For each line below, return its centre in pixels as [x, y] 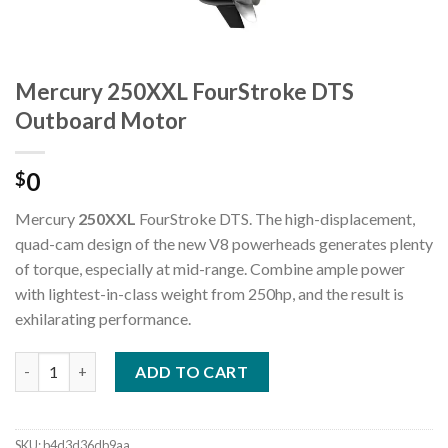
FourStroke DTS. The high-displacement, [275, 219]
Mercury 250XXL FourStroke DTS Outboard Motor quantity [217, 362]
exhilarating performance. [103, 319]
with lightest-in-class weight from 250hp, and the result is [209, 294]
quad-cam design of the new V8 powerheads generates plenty [224, 244]
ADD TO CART [192, 371]
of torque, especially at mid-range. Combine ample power [210, 269]
